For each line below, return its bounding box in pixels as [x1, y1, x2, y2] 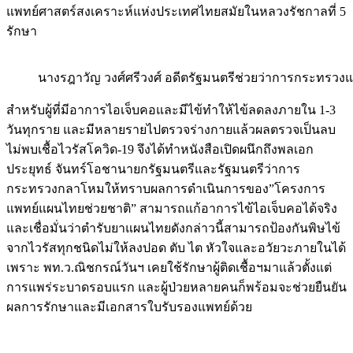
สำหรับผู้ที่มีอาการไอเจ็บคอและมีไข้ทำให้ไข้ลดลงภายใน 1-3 [6, 102, 336, 117]
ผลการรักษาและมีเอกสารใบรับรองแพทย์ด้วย [6, 299, 252, 314]
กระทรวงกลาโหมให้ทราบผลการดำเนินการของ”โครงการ [6, 181, 325, 195]
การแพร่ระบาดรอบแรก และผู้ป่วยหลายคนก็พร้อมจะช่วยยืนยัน [6, 280, 347, 294]
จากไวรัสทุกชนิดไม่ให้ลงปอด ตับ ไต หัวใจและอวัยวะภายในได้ [6, 240, 346, 255]
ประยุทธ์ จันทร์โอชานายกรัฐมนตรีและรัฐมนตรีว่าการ [6, 162, 300, 176]
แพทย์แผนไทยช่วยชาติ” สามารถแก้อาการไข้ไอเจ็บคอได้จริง [6, 201, 337, 215]
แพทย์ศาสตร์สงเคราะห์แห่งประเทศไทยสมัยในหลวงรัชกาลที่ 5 [6, 4, 346, 18]
